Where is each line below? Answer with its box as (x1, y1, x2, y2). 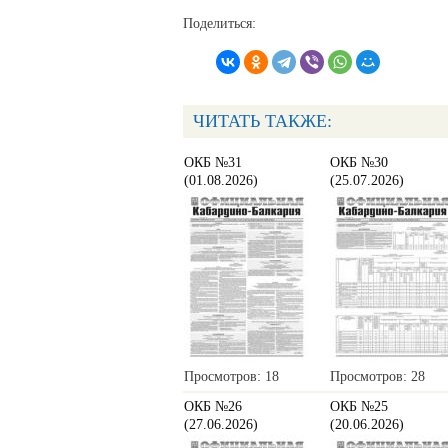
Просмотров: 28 (330, 369, 425, 385)
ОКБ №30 (330, 155, 388, 171)
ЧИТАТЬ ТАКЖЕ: (193, 111, 332, 132)
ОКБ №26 (184, 399, 242, 415)
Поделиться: (183, 16, 256, 32)
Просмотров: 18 (184, 369, 279, 385)
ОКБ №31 (184, 155, 242, 171)
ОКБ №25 (330, 399, 388, 415)
